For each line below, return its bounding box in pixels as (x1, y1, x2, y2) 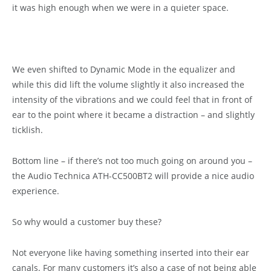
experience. (12, 184, 59, 197)
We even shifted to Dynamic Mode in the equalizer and (12, 63, 235, 75)
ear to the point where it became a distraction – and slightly (12, 108, 255, 120)
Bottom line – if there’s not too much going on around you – (12, 154, 252, 166)
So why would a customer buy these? (12, 215, 162, 227)
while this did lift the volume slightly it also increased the (12, 78, 244, 90)
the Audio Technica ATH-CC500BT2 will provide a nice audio (12, 169, 254, 181)
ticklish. (12, 123, 43, 135)
